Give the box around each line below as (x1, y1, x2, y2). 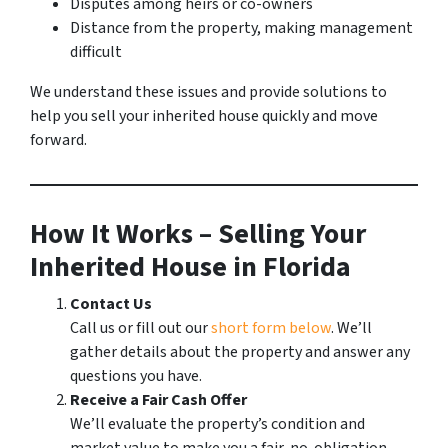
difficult (70, 41, 122, 63)
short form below (211, 317, 331, 339)
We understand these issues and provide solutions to (30, 81, 387, 103)
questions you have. (70, 365, 202, 387)
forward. (30, 129, 87, 151)
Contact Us (70, 293, 152, 315)
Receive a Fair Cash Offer (70, 389, 247, 411)
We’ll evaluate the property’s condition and (70, 413, 365, 435)
